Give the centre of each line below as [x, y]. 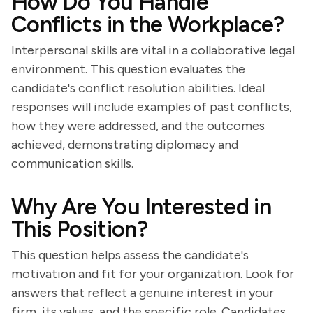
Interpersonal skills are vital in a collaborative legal [153, 50]
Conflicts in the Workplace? [148, 24]
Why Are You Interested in [141, 207]
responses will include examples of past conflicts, [152, 107]
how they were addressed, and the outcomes [138, 126]
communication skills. [72, 163]
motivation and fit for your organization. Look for [153, 274]
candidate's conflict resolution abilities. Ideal [138, 88]
